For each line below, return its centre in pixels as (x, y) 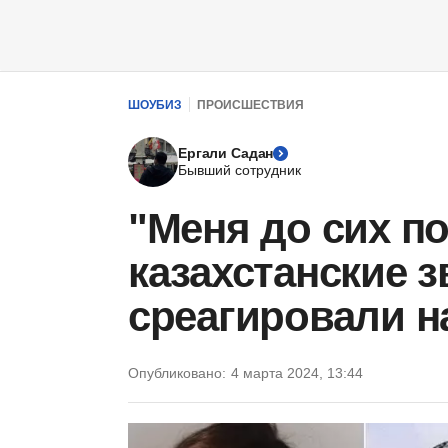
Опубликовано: (177, 373)
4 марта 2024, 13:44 (297, 373)
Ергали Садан (226, 153)
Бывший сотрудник (239, 170)
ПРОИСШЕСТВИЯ (250, 104)
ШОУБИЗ (155, 104)
